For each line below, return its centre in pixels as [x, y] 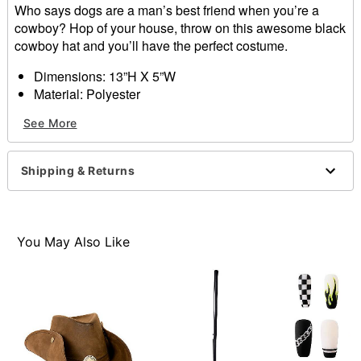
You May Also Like [74, 242]
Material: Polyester [87, 93]
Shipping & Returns [78, 171]
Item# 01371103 [61, 164]
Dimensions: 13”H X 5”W [104, 76]
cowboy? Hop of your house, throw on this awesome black [180, 27]
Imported [58, 129]
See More [50, 123]
